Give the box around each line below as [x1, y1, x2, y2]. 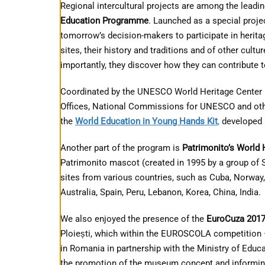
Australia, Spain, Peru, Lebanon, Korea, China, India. [60, 186, 261, 198]
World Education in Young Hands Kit [75, 115, 218, 127]
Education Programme [60, 15, 148, 26]
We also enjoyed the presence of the [60, 213, 206, 224]
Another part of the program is [60, 142, 182, 153]
